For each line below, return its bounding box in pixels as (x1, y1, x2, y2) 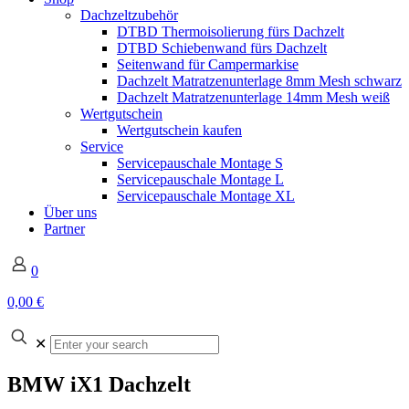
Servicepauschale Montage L (117, 172, 284, 187)
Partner (44, 221, 85, 236)
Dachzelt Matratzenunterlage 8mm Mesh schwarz (117, 73, 402, 89)
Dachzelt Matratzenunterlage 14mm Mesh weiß (117, 89, 390, 105)
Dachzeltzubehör (80, 7, 178, 23)
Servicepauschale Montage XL (117, 188, 295, 204)
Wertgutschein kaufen (117, 122, 242, 138)
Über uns (44, 204, 97, 220)
